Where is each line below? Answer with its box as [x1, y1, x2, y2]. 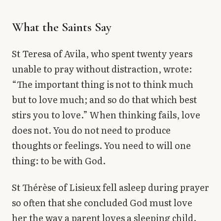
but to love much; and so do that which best [12, 93, 197, 107]
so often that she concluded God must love [12, 195, 192, 209]
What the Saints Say [12, 19, 111, 35]
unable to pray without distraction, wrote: [12, 62, 192, 76]
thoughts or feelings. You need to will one [12, 139, 191, 152]
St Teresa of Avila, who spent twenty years [12, 47, 192, 61]
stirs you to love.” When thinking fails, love [12, 108, 200, 122]
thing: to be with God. [12, 154, 106, 168]
